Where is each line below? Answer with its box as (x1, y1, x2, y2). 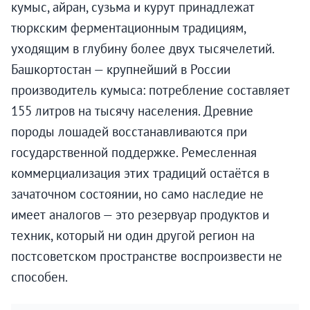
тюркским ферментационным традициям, (11, 19, 246, 37)
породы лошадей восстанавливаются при (11, 123, 247, 140)
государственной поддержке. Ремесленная (11, 144, 257, 161)
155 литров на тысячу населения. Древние (11, 102, 253, 120)
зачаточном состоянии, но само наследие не (11, 185, 264, 203)
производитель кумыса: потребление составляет (11, 82, 290, 99)
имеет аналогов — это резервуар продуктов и (11, 206, 269, 224)
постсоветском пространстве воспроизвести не (11, 248, 282, 265)
